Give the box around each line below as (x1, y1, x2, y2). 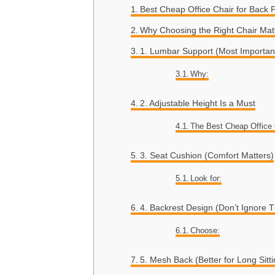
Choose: (190, 226, 220, 236)
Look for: (190, 174, 222, 184)
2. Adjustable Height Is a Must (139, 98, 255, 109)
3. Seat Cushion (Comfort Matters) (139, 150, 274, 161)
